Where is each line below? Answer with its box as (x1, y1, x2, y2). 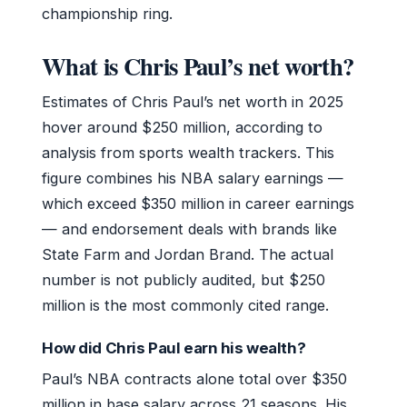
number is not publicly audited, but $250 (42, 270, 325, 289)
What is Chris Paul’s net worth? (42, 47, 354, 84)
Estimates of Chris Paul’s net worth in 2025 (42, 92, 343, 111)
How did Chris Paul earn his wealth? (42, 338, 306, 357)
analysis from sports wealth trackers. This (42, 143, 334, 162)
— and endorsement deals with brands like (42, 219, 337, 238)
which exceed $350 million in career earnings (42, 194, 354, 213)
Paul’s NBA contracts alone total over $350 (42, 369, 347, 388)
